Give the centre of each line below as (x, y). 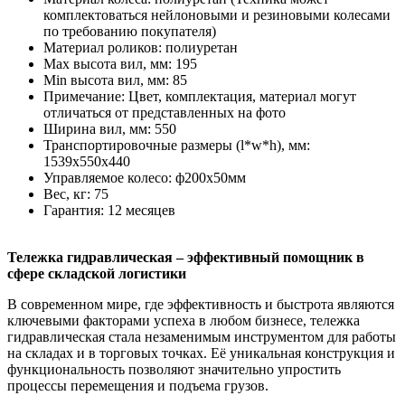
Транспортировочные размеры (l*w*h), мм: (177, 145)
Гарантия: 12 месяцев (115, 210)
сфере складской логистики (97, 273)
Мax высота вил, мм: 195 (133, 63)
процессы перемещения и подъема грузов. (138, 385)
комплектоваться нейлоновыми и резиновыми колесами (217, 14)
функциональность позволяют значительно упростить (174, 369)
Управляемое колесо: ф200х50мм (146, 177)
